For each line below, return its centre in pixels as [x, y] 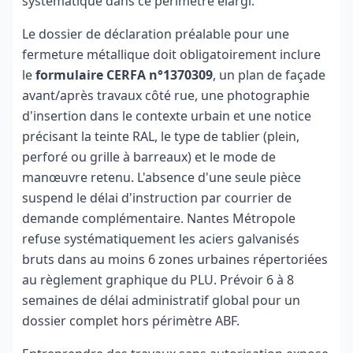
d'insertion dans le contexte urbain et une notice [167, 116]
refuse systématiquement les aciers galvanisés [161, 239]
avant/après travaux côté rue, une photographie [166, 95]
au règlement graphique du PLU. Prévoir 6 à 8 [158, 280]
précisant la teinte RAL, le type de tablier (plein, [161, 136]
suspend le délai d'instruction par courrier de [157, 198]
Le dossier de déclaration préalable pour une [156, 34]
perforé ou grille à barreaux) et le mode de [149, 157]
